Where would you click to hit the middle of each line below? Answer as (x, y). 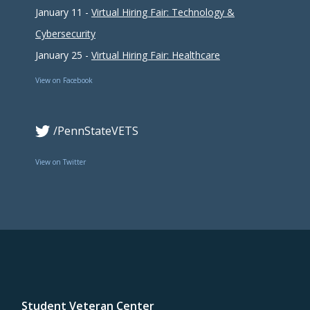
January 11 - (63, 12)
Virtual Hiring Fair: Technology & (163, 12)
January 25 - (63, 55)
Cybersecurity (65, 34)
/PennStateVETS (95, 131)
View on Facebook (64, 81)
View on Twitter (61, 162)
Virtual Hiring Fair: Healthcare (156, 55)
